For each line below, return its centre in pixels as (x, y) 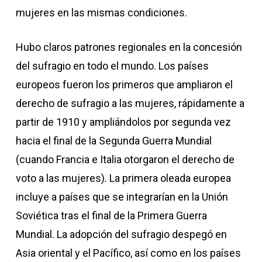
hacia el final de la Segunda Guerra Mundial (113, 141)
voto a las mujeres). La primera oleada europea (123, 178)
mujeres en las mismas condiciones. (101, 13)
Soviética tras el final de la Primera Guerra (111, 216)
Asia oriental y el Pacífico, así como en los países (128, 253)
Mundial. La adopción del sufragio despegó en (121, 234)
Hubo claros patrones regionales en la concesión (129, 47)
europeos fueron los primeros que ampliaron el (124, 85)
